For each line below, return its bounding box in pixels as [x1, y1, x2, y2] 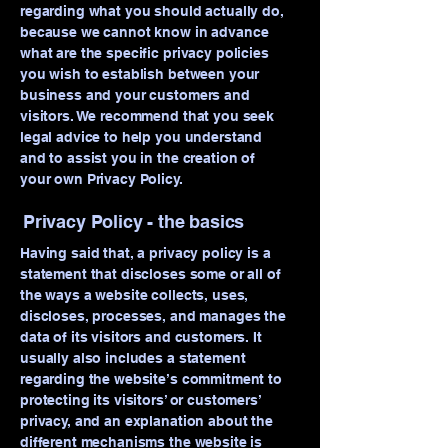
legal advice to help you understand [20, 129, 263, 145]
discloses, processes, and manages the [20, 308, 286, 324]
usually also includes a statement [20, 350, 246, 366]
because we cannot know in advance [20, 24, 269, 40]
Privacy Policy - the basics [23, 211, 245, 232]
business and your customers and [20, 87, 250, 103]
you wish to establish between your [20, 66, 260, 82]
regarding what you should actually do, [20, 3, 284, 19]
